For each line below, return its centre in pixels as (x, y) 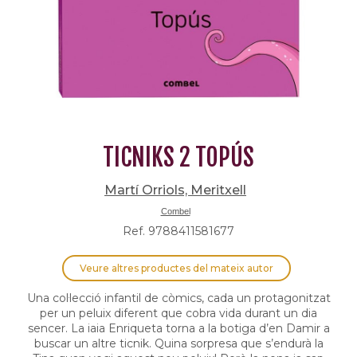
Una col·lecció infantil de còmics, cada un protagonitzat (178, 298)
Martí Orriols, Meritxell (175, 190)
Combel (175, 211)
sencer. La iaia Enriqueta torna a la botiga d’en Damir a (178, 328)
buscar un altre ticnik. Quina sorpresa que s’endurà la (178, 343)
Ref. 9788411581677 (178, 231)
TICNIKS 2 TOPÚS (178, 157)
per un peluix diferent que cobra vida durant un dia (178, 313)
